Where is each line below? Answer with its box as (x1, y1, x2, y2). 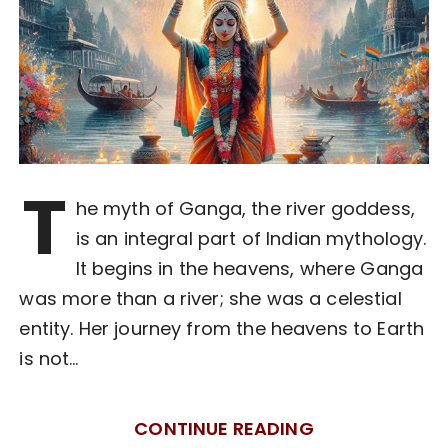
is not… (19, 345, 79, 371)
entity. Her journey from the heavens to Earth (19, 315, 425, 341)
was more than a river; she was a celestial (19, 285, 402, 311)
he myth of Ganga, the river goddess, (75, 195, 416, 221)
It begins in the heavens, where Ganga (75, 255, 424, 281)
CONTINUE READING (134, 415, 314, 441)
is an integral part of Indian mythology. (75, 225, 427, 251)
